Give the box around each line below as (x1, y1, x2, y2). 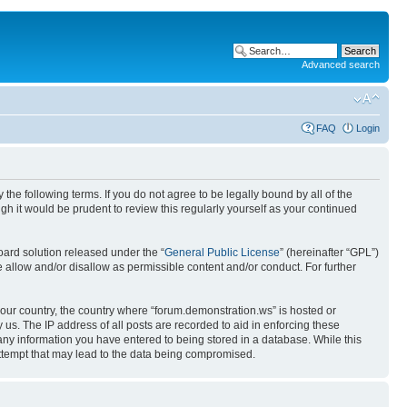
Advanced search (302, 59, 380, 70)
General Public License (164, 245, 280, 259)
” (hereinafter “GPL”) (280, 245, 379, 259)
